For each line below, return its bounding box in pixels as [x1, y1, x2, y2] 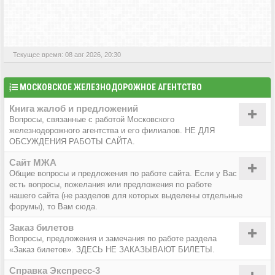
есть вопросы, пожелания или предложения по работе [9, 179, 212, 189]
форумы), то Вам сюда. [9, 201, 98, 211]
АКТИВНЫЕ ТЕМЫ [30, 14, 98, 26]
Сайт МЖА [9, 157, 56, 168]
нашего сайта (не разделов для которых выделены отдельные [9, 190, 242, 200]
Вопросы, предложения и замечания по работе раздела [9, 233, 217, 243]
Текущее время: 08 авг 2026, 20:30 [13, 50, 121, 58]
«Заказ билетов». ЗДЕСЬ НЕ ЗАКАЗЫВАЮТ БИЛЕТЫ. [9, 244, 215, 254]
